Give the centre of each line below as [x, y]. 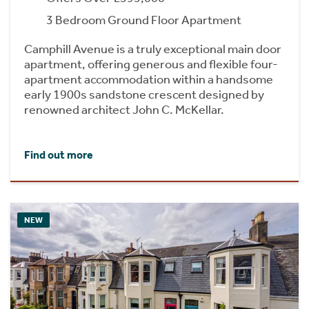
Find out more [59, 155]
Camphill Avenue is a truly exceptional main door [153, 49]
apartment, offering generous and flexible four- [151, 64]
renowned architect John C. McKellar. [124, 110]
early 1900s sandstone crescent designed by [144, 95]
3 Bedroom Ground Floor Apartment [144, 20]
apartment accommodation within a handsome [149, 80]
